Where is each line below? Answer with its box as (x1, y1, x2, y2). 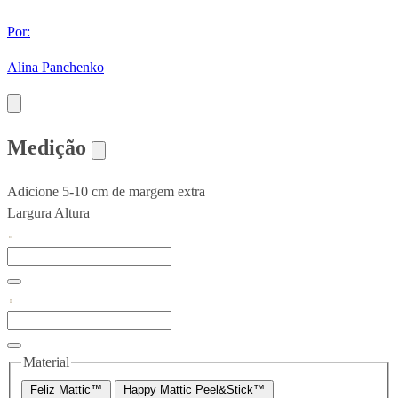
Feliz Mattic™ (30, 382, 102, 396)
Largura (7, 205, 52, 221)
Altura (54, 205, 90, 221)
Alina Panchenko (7, 60, 104, 76)
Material (23, 354, 69, 370)
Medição (7, 136, 92, 160)
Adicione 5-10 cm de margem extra (7, 184, 205, 200)
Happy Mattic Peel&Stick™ (123, 382, 265, 396)
